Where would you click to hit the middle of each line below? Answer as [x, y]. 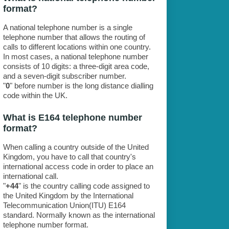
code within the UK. [35, 96]
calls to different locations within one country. [77, 47]
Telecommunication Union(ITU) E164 [64, 205]
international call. [30, 176]
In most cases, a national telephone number [75, 57]
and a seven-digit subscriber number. [64, 76]
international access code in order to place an [78, 167]
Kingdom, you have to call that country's [69, 157]
